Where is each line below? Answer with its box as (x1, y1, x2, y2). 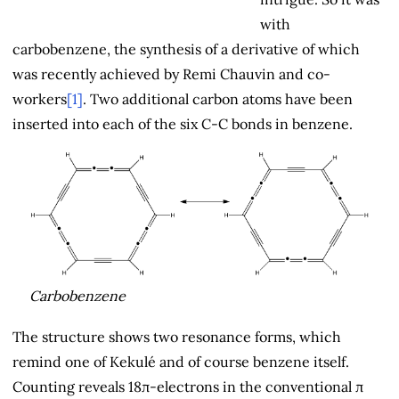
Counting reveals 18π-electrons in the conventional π (12, 378, 363, 396)
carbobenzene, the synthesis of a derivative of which (12, 39, 360, 58)
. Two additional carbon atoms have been (83, 89, 353, 108)
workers (12, 89, 67, 108)
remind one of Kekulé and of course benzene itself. (12, 353, 349, 371)
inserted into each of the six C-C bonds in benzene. (12, 114, 353, 133)
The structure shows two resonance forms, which (12, 328, 341, 346)
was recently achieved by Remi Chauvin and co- (12, 64, 330, 83)
